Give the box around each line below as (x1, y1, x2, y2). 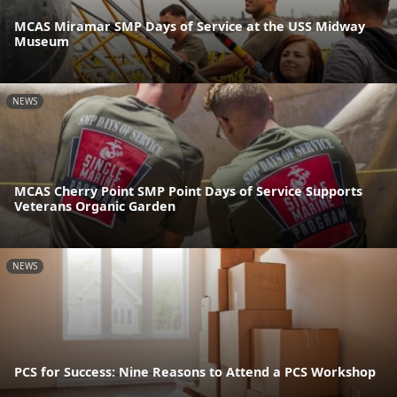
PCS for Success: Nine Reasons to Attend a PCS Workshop (14, 362, 376, 380)
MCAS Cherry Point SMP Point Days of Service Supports (14, 183, 362, 200)
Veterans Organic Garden (14, 198, 175, 215)
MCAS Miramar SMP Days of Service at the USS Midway (14, 17, 365, 35)
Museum (14, 32, 69, 50)
